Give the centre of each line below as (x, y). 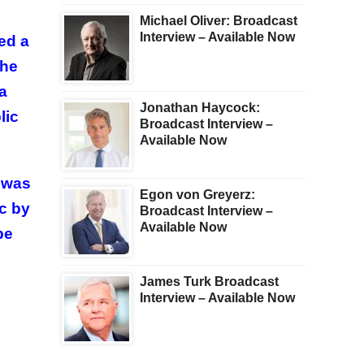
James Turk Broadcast (209, 282)
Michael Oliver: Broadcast (219, 21)
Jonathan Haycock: (200, 108)
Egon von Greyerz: (197, 195)
